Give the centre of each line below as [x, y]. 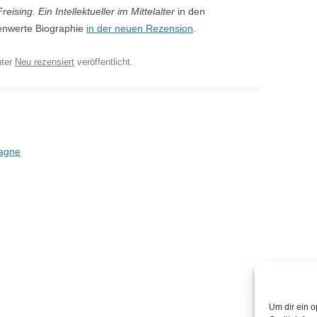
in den [190, 11]
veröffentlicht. [104, 62]
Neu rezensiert [45, 62]
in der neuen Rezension [140, 28]
